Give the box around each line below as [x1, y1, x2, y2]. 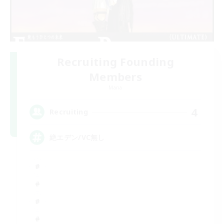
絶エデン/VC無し [49, 132, 105, 142]
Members [88, 68, 142, 84]
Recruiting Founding [57, 53, 174, 69]
